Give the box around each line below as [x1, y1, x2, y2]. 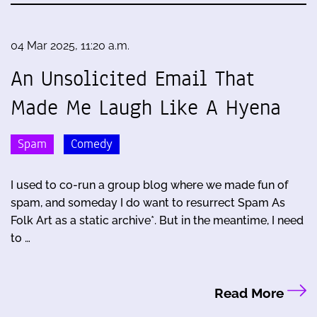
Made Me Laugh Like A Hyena [11, 92, 281, 122]
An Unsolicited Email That [11, 63, 255, 93]
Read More [214, 285, 287, 301]
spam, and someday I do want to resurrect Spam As [11, 196, 285, 210]
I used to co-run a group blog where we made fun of [11, 178, 288, 192]
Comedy [71, 135, 113, 154]
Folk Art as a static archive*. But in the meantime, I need [11, 214, 304, 228]
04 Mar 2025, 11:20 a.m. [11, 38, 129, 52]
